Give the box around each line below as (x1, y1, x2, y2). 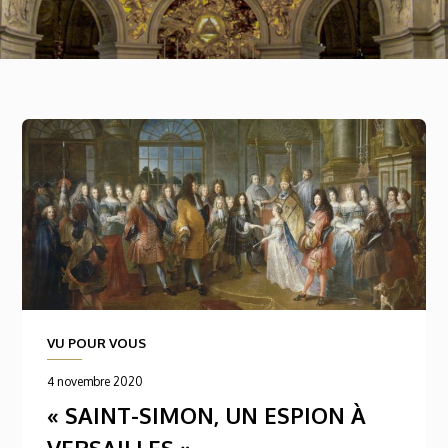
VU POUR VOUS (46, 335, 146, 352)
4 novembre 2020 (46, 374, 143, 390)
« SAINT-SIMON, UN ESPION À (46, 400, 366, 429)
